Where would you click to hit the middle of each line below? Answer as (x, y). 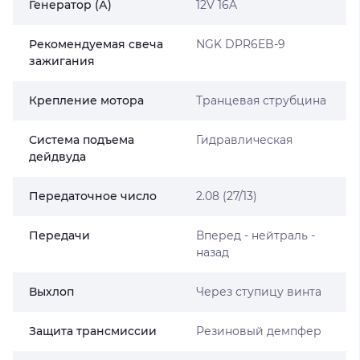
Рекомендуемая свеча (96, 44)
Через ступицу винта (258, 292)
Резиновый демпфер (258, 331)
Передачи (59, 235)
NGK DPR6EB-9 (240, 44)
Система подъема (82, 140)
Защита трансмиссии (93, 331)
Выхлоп (51, 292)
